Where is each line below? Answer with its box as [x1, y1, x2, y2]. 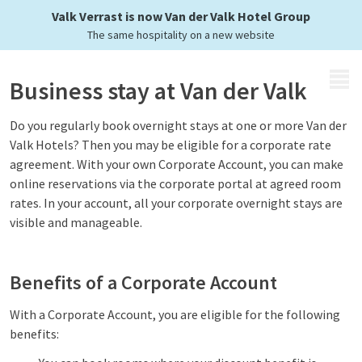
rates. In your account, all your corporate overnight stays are [10, 195, 343, 211]
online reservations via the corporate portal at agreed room [10, 175, 341, 192]
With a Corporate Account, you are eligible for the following [10, 306, 340, 322]
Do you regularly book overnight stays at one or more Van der [10, 117, 347, 133]
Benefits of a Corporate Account [10, 270, 277, 295]
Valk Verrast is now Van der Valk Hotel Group [52, 8, 310, 24]
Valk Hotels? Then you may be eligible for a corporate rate [10, 137, 331, 153]
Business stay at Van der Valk [10, 75, 307, 106]
